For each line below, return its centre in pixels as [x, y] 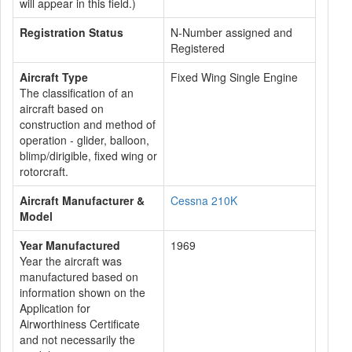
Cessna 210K [204, 200]
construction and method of [88, 124]
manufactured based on [79, 277]
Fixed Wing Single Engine [234, 77]
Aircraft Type [54, 77]
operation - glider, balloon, [84, 140]
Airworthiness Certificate [80, 324]
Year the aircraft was [71, 261]
